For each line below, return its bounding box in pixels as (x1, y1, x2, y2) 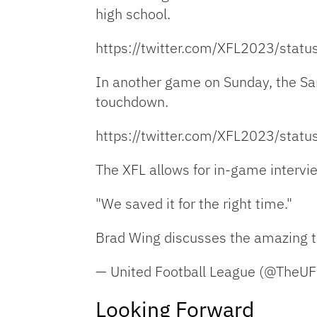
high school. (96, 4, 171, 24)
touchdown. (96, 92, 168, 112)
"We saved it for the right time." (96, 194, 292, 214)
